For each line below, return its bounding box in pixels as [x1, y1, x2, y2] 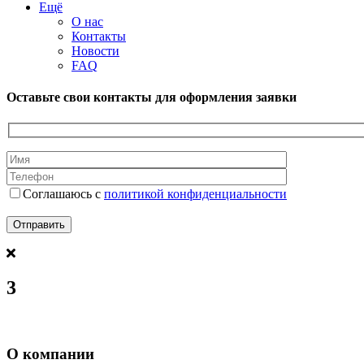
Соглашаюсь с [23, 187, 104, 201]
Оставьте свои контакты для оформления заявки [6, 90, 297, 105]
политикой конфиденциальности [104, 187, 287, 201]
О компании [6, 344, 94, 362]
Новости [71, 44, 119, 58]
